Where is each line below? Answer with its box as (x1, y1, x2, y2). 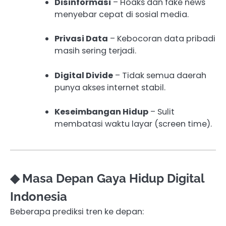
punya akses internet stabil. (54, 81, 165, 93)
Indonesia (10, 189, 67, 204)
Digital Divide (54, 69, 113, 81)
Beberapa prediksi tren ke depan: (10, 205, 144, 217)
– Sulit (148, 105, 175, 118)
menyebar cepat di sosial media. (54, 9, 189, 21)
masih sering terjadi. (54, 45, 136, 57)
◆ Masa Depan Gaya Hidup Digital (10, 171, 204, 186)
